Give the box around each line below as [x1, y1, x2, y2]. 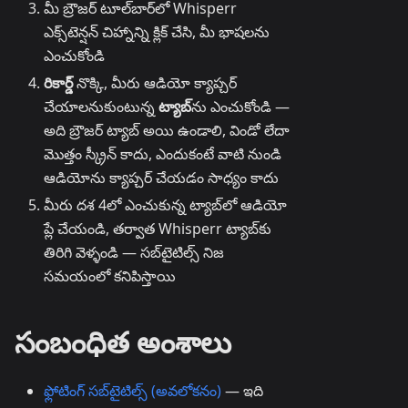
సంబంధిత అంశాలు [15, 322, 231, 362]
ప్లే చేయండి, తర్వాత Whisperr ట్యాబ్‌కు [44, 219, 271, 240]
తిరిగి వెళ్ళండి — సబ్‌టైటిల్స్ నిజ [44, 242, 224, 263]
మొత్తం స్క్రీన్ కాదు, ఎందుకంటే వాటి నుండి [44, 144, 281, 165]
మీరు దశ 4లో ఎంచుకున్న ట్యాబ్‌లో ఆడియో [44, 195, 287, 216]
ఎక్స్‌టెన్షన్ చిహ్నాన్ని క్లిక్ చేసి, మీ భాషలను [44, 22, 270, 43]
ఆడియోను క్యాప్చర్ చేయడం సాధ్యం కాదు [44, 168, 279, 189]
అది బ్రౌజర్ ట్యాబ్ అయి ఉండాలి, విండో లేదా [44, 120, 290, 141]
